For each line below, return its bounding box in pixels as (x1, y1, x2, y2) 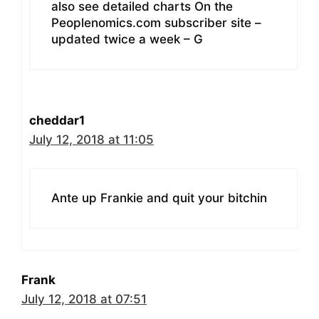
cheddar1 (29, 113, 85, 127)
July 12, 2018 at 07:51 (21, 292, 147, 307)
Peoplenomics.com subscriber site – (51, 15, 261, 30)
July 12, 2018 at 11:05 (29, 132, 154, 147)
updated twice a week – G (51, 31, 203, 46)
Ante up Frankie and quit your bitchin (51, 191, 267, 206)
